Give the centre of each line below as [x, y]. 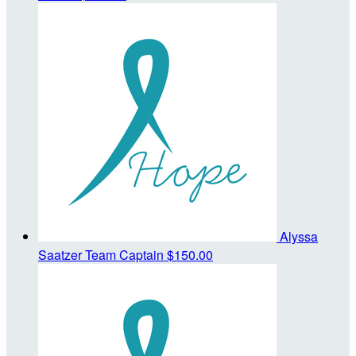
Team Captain [124, 254]
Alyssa [299, 236]
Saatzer [62, 254]
